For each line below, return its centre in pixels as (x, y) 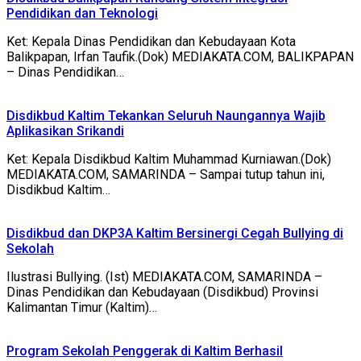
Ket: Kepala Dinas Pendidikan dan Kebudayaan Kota (151, 42)
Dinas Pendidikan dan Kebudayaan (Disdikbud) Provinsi (162, 293)
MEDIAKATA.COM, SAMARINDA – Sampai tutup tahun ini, (166, 175)
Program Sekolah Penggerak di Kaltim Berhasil (145, 351)
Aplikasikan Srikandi (65, 131)
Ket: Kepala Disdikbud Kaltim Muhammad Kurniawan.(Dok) (169, 160)
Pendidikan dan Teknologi (82, 14)
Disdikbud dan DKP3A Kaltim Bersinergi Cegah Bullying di (175, 234)
